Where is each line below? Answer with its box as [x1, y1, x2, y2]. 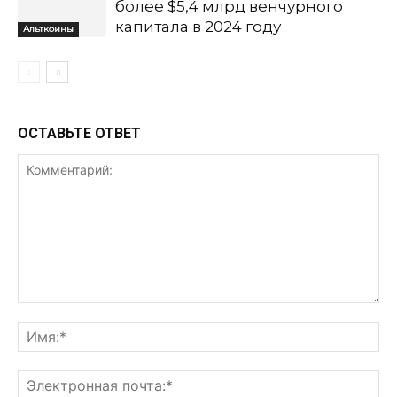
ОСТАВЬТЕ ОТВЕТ [18, 125, 141, 142]
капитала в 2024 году [115, 18, 281, 35]
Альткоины [23, 22, 74, 35]
